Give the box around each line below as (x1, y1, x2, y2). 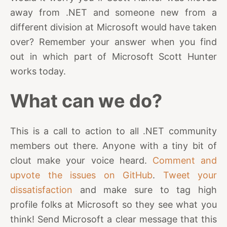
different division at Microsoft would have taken (10, 21, 217, 32)
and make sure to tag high (72, 184, 217, 195)
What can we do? (10, 89, 162, 112)
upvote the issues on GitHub (10, 169, 153, 180)
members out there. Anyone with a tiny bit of (10, 140, 217, 151)
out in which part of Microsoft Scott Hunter (10, 51, 217, 62)
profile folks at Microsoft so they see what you (10, 199, 217, 210)
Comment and (152, 155, 217, 166)
